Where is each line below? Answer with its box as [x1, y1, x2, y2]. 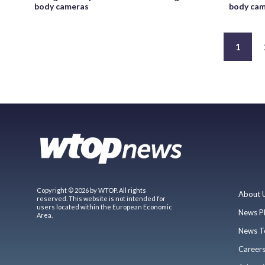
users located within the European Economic [37, 202, 172, 211]
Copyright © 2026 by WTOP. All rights [37, 186, 146, 194]
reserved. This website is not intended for [37, 194, 166, 202]
